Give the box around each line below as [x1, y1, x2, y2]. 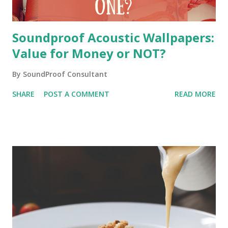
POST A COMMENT [44, 89, 109, 99]
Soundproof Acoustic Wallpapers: [12, 29, 214, 46]
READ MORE [175, 89, 216, 99]
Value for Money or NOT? [12, 45, 166, 62]
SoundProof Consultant [23, 69, 107, 79]
